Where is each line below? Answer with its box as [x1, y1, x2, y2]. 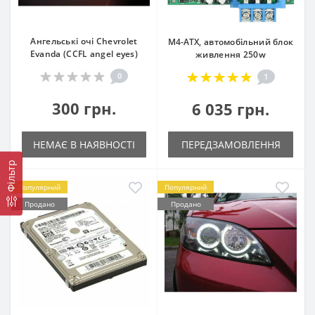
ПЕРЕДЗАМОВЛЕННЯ [181, 137, 281, 151]
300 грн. [52, 97, 116, 119]
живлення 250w [195, 48, 266, 60]
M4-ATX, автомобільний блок [167, 35, 294, 48]
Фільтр [4, 160, 18, 193]
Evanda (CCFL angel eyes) [30, 47, 139, 60]
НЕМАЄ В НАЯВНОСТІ [33, 137, 135, 151]
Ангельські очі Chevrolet [30, 34, 138, 47]
